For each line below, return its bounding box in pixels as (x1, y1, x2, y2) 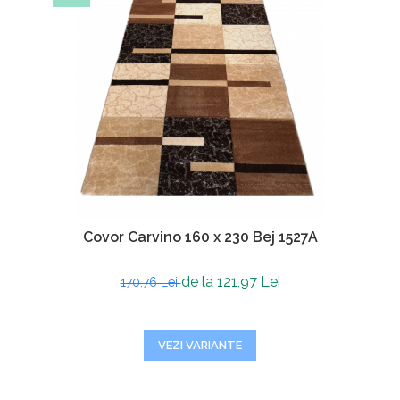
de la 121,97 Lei (180, 273, 280, 290)
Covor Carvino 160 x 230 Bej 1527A (82, 229, 318, 246)
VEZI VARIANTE (158, 338, 242, 352)
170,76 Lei (120, 275, 181, 289)
